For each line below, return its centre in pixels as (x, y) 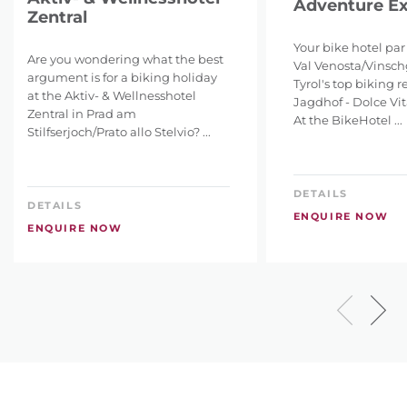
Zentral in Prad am (82, 113)
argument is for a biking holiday (122, 77)
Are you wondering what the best (125, 59)
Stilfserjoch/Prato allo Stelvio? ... (119, 131)
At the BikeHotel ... (347, 119)
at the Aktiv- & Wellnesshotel (112, 95)
